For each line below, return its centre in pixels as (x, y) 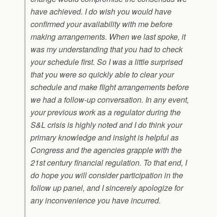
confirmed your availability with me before (101, 24)
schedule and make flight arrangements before (110, 87)
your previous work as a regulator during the (106, 112)
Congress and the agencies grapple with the (106, 150)
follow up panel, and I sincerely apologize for (107, 188)
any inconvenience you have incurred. (96, 200)
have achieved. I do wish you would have (101, 11)
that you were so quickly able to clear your (102, 74)
